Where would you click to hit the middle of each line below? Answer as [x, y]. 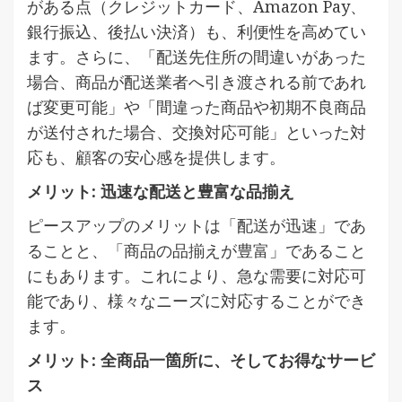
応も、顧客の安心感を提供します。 [156, 157]
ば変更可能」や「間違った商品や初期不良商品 [197, 106]
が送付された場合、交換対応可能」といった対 [197, 131]
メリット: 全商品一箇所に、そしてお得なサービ [201, 359]
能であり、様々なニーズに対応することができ [197, 300]
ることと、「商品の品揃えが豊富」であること [197, 250]
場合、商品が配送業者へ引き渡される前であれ [197, 81]
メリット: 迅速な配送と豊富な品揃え [161, 191]
